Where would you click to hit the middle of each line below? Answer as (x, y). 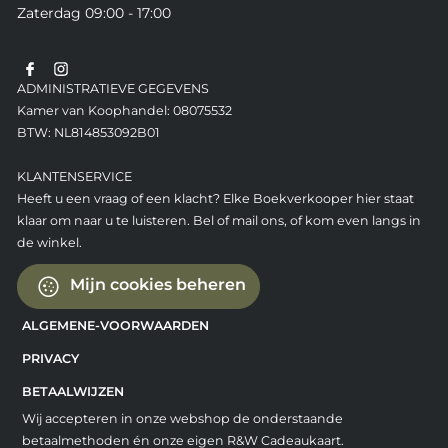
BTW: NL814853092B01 (88, 132)
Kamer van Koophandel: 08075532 (124, 110)
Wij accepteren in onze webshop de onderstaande (182, 418)
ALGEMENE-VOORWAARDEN (115, 325)
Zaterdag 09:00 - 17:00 (93, 12)
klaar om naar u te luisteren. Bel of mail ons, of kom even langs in (218, 220)
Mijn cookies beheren (155, 285)
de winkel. (49, 242)
